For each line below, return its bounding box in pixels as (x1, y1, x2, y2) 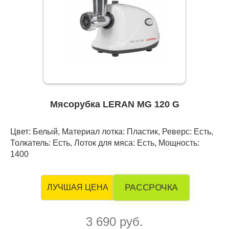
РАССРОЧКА (125, 183, 177, 192)
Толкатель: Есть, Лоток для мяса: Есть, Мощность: (10, 138, 199, 148)
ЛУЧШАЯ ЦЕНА (47, 183, 108, 192)
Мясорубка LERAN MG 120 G (50, 99, 179, 110)
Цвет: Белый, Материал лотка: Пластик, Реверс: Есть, (10, 127, 213, 136)
